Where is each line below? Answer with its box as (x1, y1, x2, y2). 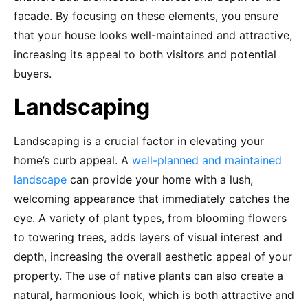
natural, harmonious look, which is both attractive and (14, 287, 294, 302)
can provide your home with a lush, (67, 172, 253, 186)
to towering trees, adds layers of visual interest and (14, 230, 283, 244)
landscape (14, 172, 67, 186)
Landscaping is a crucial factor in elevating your (14, 133, 264, 148)
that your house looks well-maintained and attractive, (14, 27, 292, 42)
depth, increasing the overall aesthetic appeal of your (14, 249, 292, 263)
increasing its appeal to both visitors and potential (14, 47, 276, 61)
